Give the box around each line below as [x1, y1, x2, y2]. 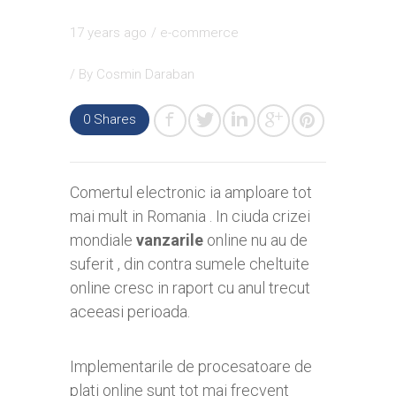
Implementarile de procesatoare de [70, 357, 312, 377]
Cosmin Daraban [96, 66, 194, 83]
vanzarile [136, 231, 203, 250]
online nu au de [203, 231, 308, 250]
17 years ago [70, 25, 147, 42]
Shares [90, 111, 136, 128]
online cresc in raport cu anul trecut [70, 278, 310, 298]
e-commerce [160, 25, 239, 42]
